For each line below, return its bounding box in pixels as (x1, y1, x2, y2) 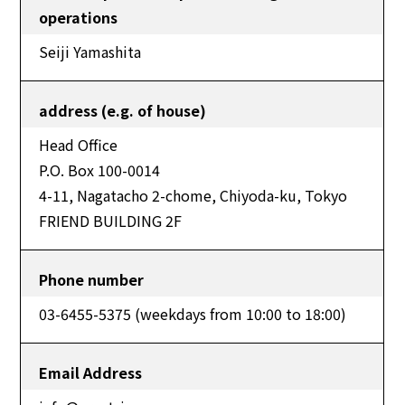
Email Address (39, 362, 143, 383)
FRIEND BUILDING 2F (39, 210, 183, 231)
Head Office (39, 134, 118, 155)
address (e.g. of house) (39, 99, 207, 121)
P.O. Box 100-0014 (39, 159, 161, 181)
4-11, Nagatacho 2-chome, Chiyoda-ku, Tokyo (39, 184, 348, 206)
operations (39, 6, 118, 28)
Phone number (39, 268, 145, 290)
